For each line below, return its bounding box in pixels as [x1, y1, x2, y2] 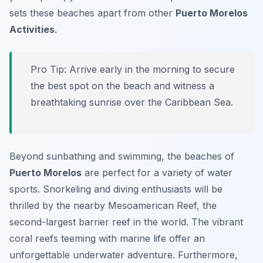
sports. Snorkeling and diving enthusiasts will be [9, 183, 222, 195]
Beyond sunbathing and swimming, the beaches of [9, 150, 234, 163]
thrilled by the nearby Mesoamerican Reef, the [9, 200, 217, 212]
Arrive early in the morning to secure [66, 63, 235, 76]
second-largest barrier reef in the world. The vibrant [9, 216, 243, 228]
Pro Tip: [31, 63, 66, 76]
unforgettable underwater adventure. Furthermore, [9, 249, 238, 261]
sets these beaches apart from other [9, 7, 176, 19]
